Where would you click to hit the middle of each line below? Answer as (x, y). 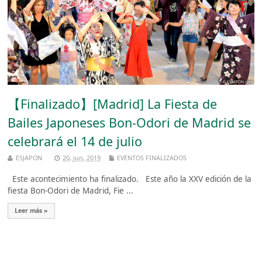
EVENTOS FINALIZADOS (152, 158)
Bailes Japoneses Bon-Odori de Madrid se (130, 123)
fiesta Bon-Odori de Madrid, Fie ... (71, 191)
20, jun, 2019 (82, 158)
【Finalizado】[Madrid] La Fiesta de (113, 104)
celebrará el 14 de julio (75, 142)
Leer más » (32, 211)
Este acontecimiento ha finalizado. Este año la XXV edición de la (130, 179)
